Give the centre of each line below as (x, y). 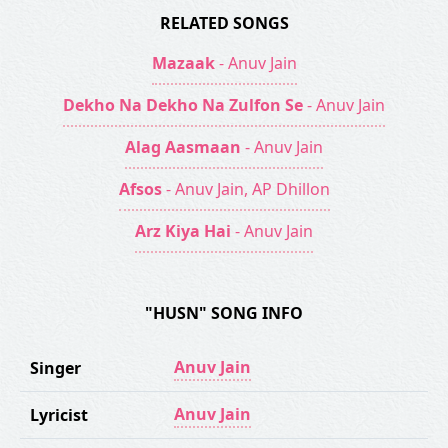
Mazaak (183, 63)
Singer (55, 368)
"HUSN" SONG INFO (224, 313)
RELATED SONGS (224, 23)
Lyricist (59, 415)
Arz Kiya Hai (183, 231)
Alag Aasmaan (183, 147)
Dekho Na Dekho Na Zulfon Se (183, 105)
